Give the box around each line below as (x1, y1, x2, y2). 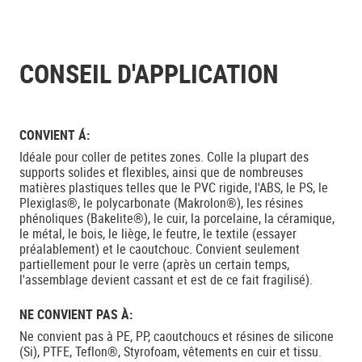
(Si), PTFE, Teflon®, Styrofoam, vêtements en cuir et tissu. (19, 343, 322, 360)
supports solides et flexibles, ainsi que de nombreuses (19, 163, 303, 181)
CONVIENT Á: (19, 126, 90, 144)
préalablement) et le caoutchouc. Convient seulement (19, 240, 300, 258)
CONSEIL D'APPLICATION (19, 56, 279, 90)
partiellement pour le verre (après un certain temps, (19, 255, 289, 273)
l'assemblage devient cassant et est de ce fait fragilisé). (19, 271, 313, 288)
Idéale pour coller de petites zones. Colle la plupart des (19, 148, 309, 166)
